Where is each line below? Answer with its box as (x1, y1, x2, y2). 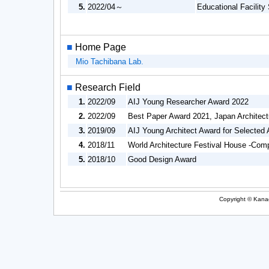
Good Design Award (128, 155, 196, 164)
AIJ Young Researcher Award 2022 (128, 97, 249, 106)
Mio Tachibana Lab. (76, 57, 144, 66)
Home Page (75, 42, 126, 52)
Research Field (75, 82, 141, 92)
